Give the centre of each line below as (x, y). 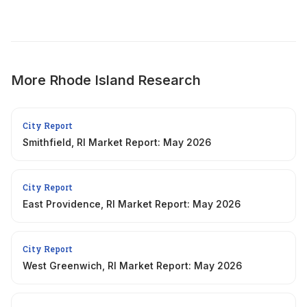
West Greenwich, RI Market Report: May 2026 (132, 265)
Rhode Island (92, 80)
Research (168, 80)
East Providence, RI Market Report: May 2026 (132, 204)
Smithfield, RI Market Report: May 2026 (117, 142)
